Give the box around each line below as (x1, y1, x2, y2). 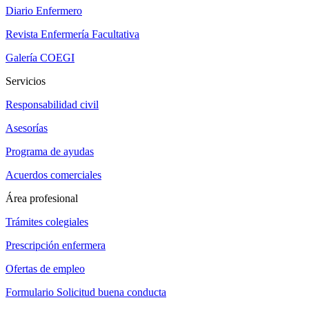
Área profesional (6, 192, 78, 205)
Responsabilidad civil (6, 99, 99, 111)
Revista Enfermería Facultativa (6, 28, 139, 41)
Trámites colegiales (6, 216, 88, 228)
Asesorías (6, 122, 48, 134)
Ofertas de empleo (6, 263, 85, 275)
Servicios (6, 75, 46, 88)
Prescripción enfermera (6, 239, 106, 252)
